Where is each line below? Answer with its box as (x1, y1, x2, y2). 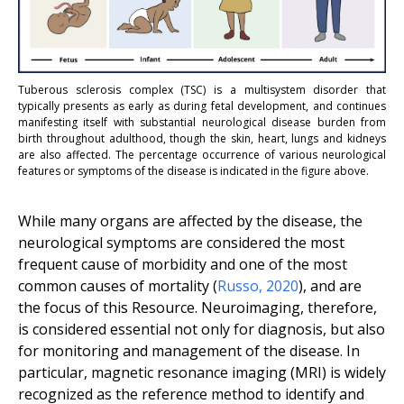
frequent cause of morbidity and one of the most (18, 254, 347, 275)
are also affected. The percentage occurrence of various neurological (18, 147, 386, 163)
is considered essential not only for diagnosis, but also (18, 319, 385, 340)
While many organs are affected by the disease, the (18, 211, 363, 232)
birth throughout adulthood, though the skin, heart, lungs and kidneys (18, 131, 386, 147)
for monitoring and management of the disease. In (18, 341, 360, 362)
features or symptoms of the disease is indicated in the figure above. (18, 163, 369, 179)
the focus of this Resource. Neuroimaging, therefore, (18, 298, 377, 318)
